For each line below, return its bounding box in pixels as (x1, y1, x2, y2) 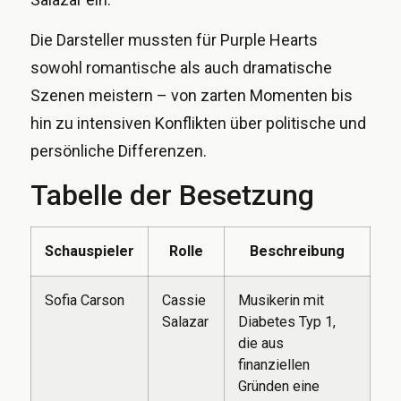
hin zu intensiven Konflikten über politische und (30, 114, 366, 133)
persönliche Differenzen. (30, 141, 207, 161)
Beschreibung (250, 242, 345, 260)
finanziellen (238, 355, 310, 373)
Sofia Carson (45, 291, 124, 309)
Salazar (162, 312, 209, 330)
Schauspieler (45, 242, 134, 260)
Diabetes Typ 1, (238, 312, 336, 330)
